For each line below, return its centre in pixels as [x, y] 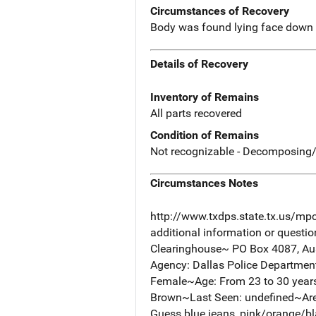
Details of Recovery [199, 64]
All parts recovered [196, 114]
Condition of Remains [205, 135]
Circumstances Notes [204, 183]
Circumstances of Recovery [220, 11]
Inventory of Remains [205, 97]
